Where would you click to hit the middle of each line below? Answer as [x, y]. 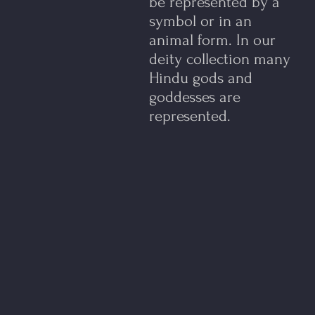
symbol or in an [200, 21]
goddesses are [195, 97]
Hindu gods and [201, 78]
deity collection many [220, 59]
